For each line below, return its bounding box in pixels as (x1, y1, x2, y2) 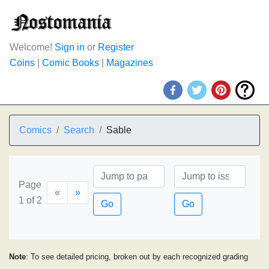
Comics (19, 125, 52, 135)
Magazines (106, 58, 153, 68)
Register (98, 42, 134, 52)
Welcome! (10, 42, 55, 52)
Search (64, 125, 94, 135)
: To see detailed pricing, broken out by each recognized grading (26, 252, 248, 261)
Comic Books (42, 58, 99, 68)
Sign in (55, 42, 85, 52)
